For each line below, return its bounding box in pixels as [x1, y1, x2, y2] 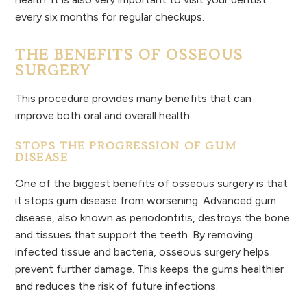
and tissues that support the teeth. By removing [15, 228, 254, 241]
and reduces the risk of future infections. [15, 279, 219, 293]
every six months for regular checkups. [15, 10, 208, 24]
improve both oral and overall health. [15, 108, 193, 122]
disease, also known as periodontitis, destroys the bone [15, 210, 291, 224]
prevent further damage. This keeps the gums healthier [15, 262, 284, 275]
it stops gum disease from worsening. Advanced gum [15, 193, 277, 207]
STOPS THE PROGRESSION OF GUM [15, 138, 237, 153]
